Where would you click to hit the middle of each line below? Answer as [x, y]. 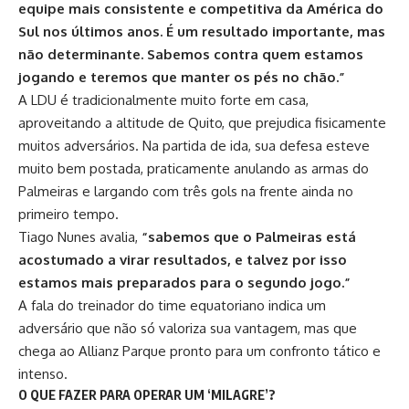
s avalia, [115, 237]
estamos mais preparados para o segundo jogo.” [184, 283]
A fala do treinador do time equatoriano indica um [172, 306]
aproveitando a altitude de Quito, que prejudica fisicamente [202, 123]
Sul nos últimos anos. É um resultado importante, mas [202, 32]
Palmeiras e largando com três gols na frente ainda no [186, 192]
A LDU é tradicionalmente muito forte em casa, [163, 100]
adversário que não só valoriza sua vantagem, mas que [188, 329]
